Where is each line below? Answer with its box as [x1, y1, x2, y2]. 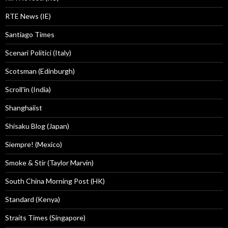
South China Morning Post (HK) [5, 177, 105, 186]
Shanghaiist [5, 103, 42, 112]
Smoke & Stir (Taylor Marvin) [5, 158, 94, 167]
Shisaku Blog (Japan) [5, 122, 69, 131]
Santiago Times [5, 30, 54, 39]
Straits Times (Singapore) [5, 213, 85, 222]
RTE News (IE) [5, 12, 51, 21]
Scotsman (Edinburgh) [5, 67, 75, 76]
